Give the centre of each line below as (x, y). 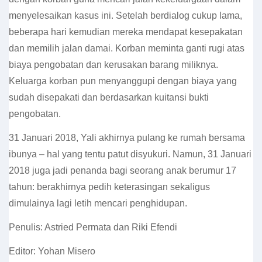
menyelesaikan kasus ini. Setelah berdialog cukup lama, (125, 15)
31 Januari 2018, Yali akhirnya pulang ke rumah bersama (127, 138)
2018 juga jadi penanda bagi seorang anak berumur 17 (123, 170)
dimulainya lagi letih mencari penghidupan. (98, 203)
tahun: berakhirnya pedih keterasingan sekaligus (109, 187)
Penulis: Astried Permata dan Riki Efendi (93, 227)
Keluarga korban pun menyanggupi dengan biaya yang (123, 81)
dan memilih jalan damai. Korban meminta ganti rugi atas (127, 48)
